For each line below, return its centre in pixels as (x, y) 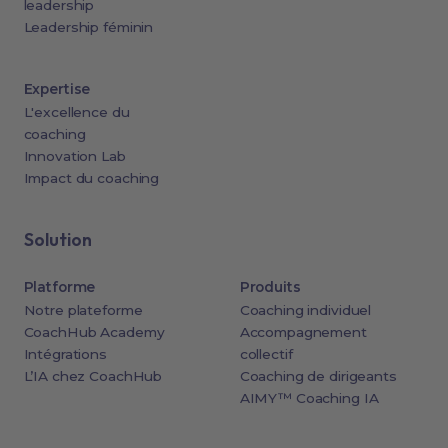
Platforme (59, 286)
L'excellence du (76, 111)
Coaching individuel (305, 309)
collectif (266, 353)
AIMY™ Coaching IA (309, 397)
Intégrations (65, 353)
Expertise (57, 88)
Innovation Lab (74, 155)
